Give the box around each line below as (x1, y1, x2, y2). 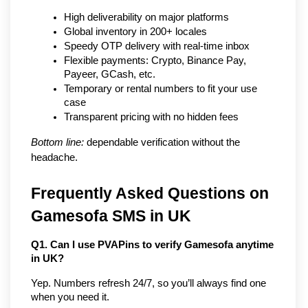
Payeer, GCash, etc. (64, 68, 155, 80)
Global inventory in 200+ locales (64, 25, 207, 37)
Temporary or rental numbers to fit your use (64, 82, 257, 94)
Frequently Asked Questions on (31, 184, 269, 202)
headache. (31, 151, 78, 163)
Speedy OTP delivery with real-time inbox (64, 40, 250, 52)
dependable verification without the (84, 136, 240, 148)
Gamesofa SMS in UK (31, 206, 191, 225)
